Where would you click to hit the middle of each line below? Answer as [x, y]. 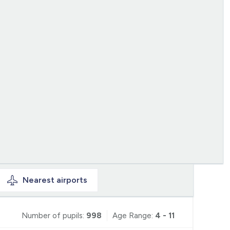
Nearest [40, 180]
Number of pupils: [53, 216]
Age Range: [134, 216]
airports [72, 180]
